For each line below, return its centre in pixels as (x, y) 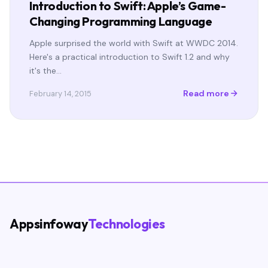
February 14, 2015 (60, 93)
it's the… (45, 70)
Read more (206, 94)
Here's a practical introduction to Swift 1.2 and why (130, 57)
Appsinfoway (49, 223)
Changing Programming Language (121, 21)
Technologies (127, 223)
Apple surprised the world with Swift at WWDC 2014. (134, 43)
